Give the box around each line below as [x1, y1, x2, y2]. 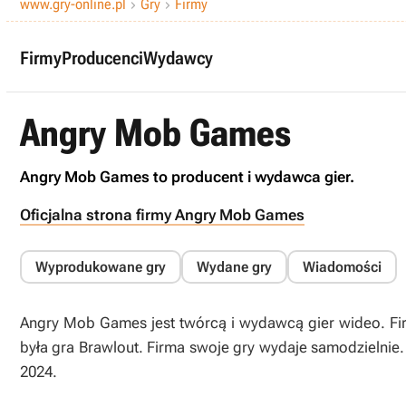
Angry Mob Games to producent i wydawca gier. [20, 168, 354, 186]
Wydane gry [197, 258, 272, 275]
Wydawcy [143, 46, 213, 69]
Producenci [62, 46, 143, 69]
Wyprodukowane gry [35, 258, 166, 275]
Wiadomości [303, 258, 382, 275]
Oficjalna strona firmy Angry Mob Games [20, 206, 304, 224]
